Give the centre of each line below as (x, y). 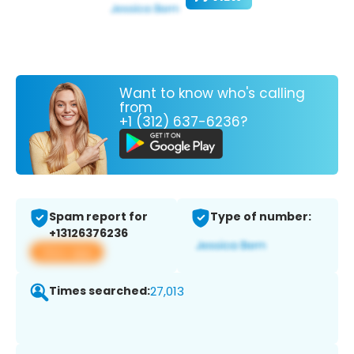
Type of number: (261, 217)
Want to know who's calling (212, 93)
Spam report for (98, 217)
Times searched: (100, 291)
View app (67, 252)
